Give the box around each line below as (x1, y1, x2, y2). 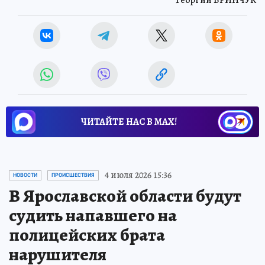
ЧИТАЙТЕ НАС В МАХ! (81, 115, 177, 129)
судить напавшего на (9, 203, 177, 228)
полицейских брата (9, 223, 165, 247)
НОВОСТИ (13, 172, 37, 179)
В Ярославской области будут (9, 184, 241, 208)
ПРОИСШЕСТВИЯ (51, 172, 95, 179)
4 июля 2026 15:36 (105, 169, 172, 182)
